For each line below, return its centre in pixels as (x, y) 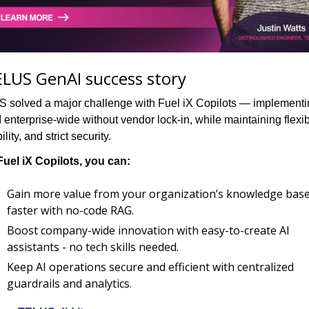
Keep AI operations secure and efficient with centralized (150, 267)
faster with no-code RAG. (70, 210)
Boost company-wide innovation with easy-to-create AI (148, 230)
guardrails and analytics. (69, 283)
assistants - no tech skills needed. (93, 247)
